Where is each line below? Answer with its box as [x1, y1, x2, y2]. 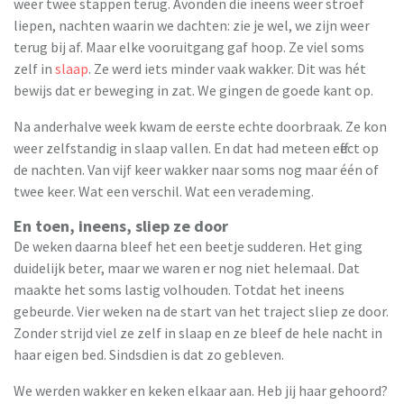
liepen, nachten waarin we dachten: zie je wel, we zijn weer [14, 15, 370, 34]
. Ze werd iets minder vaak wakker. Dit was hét [88, 59, 366, 78]
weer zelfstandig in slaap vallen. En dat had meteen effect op [14, 138, 379, 157]
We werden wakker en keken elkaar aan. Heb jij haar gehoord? [14, 381, 388, 399]
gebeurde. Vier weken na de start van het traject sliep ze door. [14, 301, 389, 320]
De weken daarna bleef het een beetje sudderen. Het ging [14, 236, 363, 255]
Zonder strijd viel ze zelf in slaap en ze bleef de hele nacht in [14, 323, 382, 342]
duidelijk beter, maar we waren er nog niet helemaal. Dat [14, 258, 360, 277]
